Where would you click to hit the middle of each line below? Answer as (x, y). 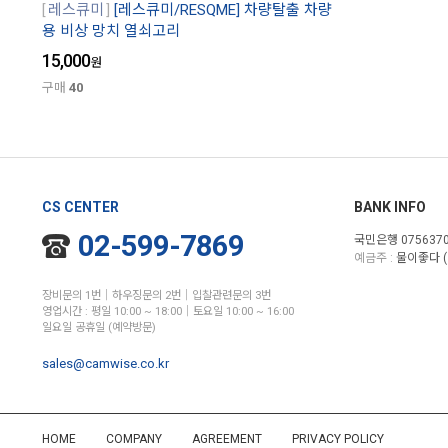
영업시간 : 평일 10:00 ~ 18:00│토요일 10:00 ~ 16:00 (168, 312)
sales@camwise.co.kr (105, 364)
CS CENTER (80, 207)
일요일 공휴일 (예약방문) (99, 328)
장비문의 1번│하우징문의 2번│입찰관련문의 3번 (156, 296)
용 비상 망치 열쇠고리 (111, 31)
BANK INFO (390, 207)
